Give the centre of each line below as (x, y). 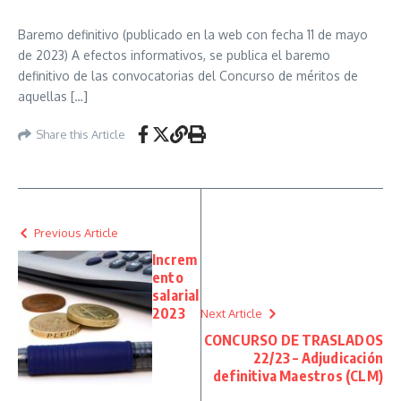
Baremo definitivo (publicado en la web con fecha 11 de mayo (193, 34)
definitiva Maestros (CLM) (298, 376)
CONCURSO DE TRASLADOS (293, 340)
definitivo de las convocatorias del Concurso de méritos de (188, 76)
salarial (176, 295)
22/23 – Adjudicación (318, 358)
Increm (175, 260)
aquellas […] (53, 96)
